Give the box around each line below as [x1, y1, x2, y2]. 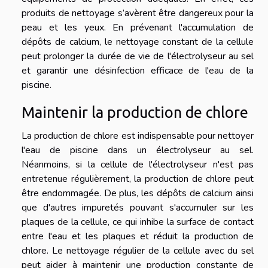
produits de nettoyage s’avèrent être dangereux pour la [22, 7, 254, 20]
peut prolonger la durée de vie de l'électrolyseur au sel [22, 50, 254, 63]
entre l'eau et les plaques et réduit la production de [22, 230, 254, 243]
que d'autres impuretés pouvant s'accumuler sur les [22, 201, 254, 215]
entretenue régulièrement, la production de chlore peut [22, 172, 254, 186]
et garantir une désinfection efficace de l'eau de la [22, 64, 254, 78]
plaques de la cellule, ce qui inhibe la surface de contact [22, 215, 254, 229]
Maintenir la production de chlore [22, 103, 248, 121]
